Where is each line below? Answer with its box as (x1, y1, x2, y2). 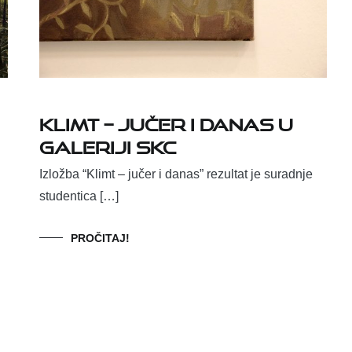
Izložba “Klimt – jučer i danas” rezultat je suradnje (39, 167, 313, 181)
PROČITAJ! (71, 232, 130, 245)
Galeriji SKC (39, 130, 176, 159)
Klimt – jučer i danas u (39, 108, 293, 136)
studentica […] (39, 189, 119, 203)
